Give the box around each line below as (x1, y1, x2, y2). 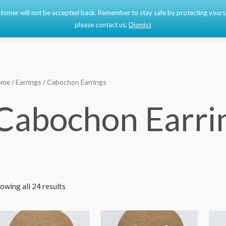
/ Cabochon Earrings (41, 78, 106, 86)
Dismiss (129, 21, 151, 29)
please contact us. (75, 21, 129, 29)
